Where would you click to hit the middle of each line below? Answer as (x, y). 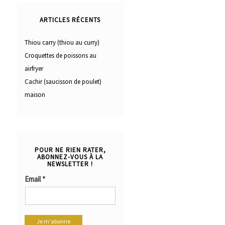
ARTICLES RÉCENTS (70, 20)
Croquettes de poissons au (60, 56)
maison (35, 95)
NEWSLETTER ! (70, 164)
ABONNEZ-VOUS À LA (70, 157)
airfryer (34, 69)
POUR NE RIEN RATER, (70, 150)
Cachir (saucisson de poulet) (63, 82)
